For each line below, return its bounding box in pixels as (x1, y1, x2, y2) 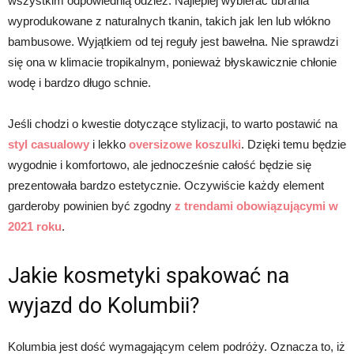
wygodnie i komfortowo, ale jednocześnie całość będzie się (8, 157, 311, 171)
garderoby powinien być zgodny (8, 198, 171, 213)
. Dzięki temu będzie (241, 137, 346, 151)
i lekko (89, 137, 129, 151)
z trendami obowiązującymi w (171, 198, 338, 213)
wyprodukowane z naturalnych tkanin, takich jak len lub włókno (8, 13, 330, 28)
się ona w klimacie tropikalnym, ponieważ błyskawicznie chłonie (8, 55, 337, 69)
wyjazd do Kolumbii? (8, 292, 200, 318)
